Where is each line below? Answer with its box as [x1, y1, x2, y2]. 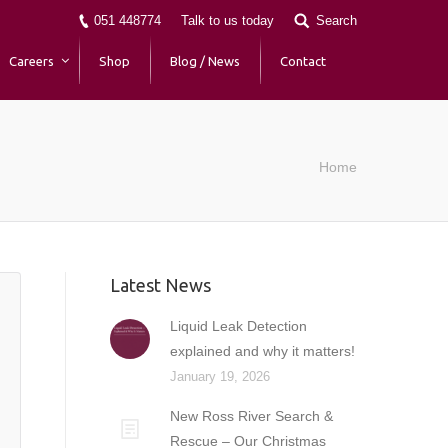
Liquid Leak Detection [170, 318, 308, 334]
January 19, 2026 [170, 369, 271, 384]
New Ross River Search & [170, 408, 334, 424]
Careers [9, 53, 54, 68]
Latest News [110, 275, 212, 295]
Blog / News [170, 53, 240, 68]
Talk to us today [181, 13, 274, 29]
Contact [280, 53, 326, 68]
